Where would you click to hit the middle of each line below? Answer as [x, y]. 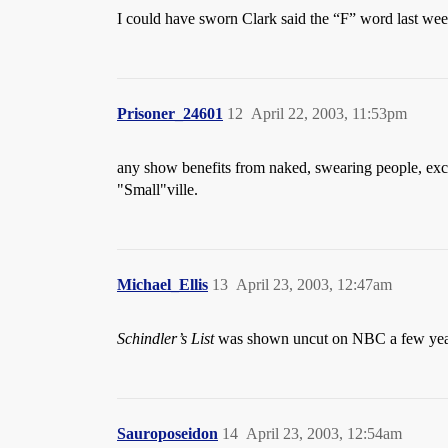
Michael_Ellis [162, 284]
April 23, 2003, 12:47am [314, 284]
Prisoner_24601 [170, 113]
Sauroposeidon [167, 433]
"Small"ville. [157, 189]
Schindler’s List [165, 338]
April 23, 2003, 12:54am [324, 433]
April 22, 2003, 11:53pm [329, 113]
